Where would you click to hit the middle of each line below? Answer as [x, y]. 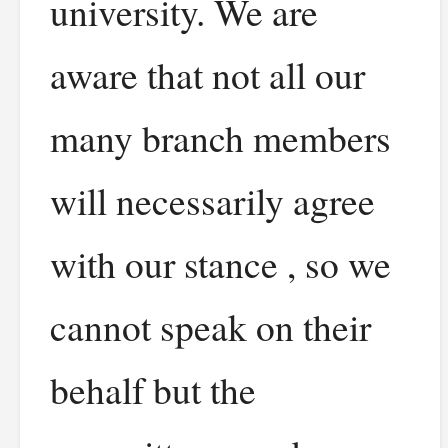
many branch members [220, 137]
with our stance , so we [220, 263]
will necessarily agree [212, 200]
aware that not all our [207, 74]
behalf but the [153, 389]
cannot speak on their [210, 326]
